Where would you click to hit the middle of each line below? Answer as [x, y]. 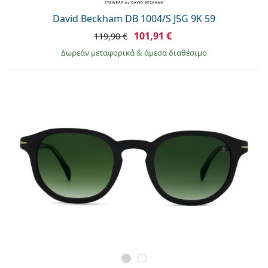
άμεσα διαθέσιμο [176, 53]
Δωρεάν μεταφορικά [99, 53]
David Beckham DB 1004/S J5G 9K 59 [134, 19]
